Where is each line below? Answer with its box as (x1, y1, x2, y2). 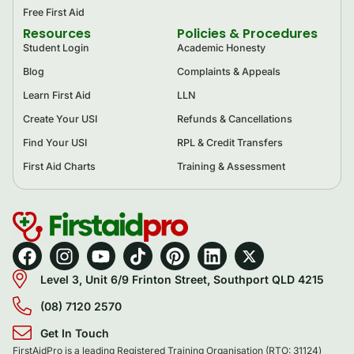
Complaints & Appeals (177, 65, 281, 77)
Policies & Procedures (177, 24, 318, 43)
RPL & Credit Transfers (177, 136, 283, 149)
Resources (23, 24, 91, 43)
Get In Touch (40, 326, 109, 341)
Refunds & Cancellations (177, 112, 292, 125)
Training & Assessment (177, 160, 285, 172)
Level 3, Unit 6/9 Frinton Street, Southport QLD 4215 (40, 273, 324, 287)
